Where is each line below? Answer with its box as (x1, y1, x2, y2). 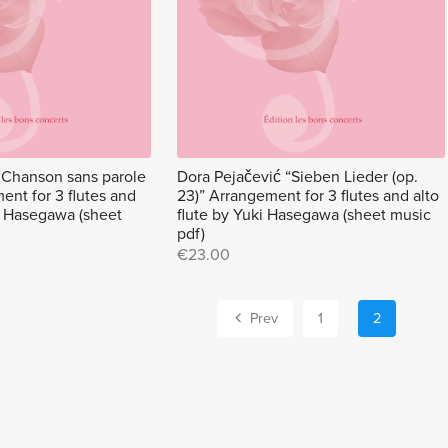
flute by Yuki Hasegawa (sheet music (177, 205, 432, 226)
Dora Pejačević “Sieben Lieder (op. (177, 167, 419, 188)
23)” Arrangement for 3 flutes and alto (177, 186, 440, 207)
